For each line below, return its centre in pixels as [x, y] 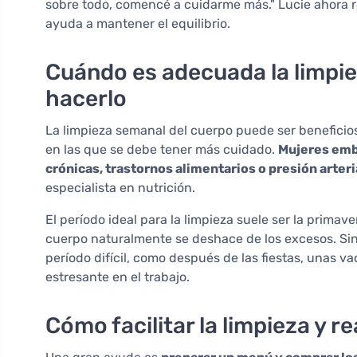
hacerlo [86, 99]
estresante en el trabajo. [118, 277]
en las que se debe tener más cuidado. [162, 150]
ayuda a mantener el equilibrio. [138, 24]
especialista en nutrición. [120, 188]
